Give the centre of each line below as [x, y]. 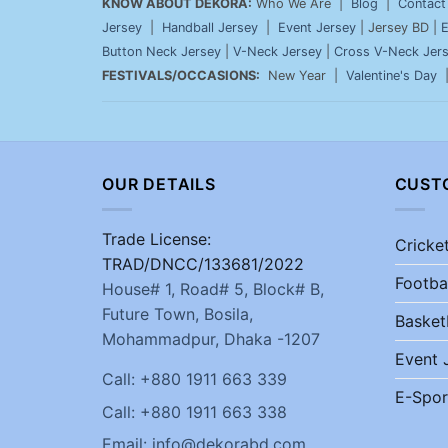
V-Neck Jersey [277, 52]
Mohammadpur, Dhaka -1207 [211, 338]
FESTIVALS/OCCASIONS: [181, 76]
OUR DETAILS [159, 184]
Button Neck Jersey [161, 52]
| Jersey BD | [398, 28]
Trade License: [156, 238]
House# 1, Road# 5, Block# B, [213, 288]
